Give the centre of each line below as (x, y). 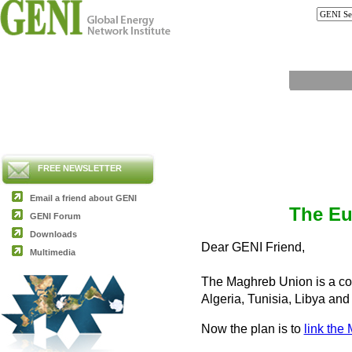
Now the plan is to (252, 329)
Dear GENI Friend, (253, 247)
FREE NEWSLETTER (80, 168)
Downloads (53, 234)
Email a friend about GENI (83, 198)
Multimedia (53, 252)
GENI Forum (55, 216)
